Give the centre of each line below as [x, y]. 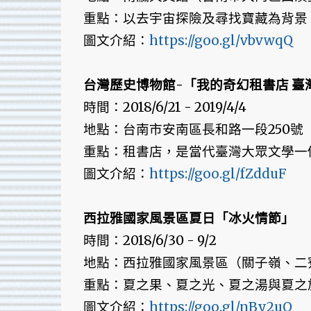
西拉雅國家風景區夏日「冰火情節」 [188, 219]
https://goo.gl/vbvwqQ [221, 41]
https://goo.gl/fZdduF [218, 174]
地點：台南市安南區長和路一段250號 [193, 130]
